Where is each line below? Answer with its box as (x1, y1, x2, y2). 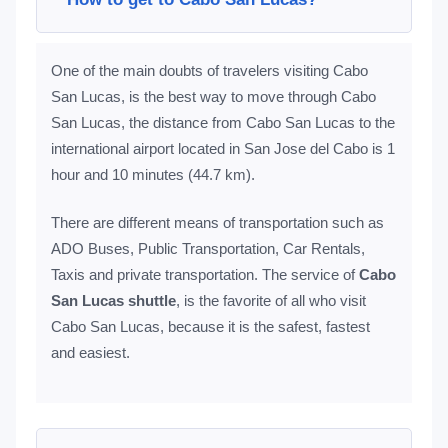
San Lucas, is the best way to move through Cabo (50, 88, 376, 105)
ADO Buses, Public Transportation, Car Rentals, (50, 240, 365, 257)
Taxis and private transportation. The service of (50, 266, 359, 283)
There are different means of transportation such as (50, 214, 384, 231)
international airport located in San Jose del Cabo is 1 (50, 140, 395, 157)
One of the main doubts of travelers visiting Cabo (50, 62, 368, 79)
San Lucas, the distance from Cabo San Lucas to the (50, 114, 395, 131)
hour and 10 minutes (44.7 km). (50, 166, 255, 183)
